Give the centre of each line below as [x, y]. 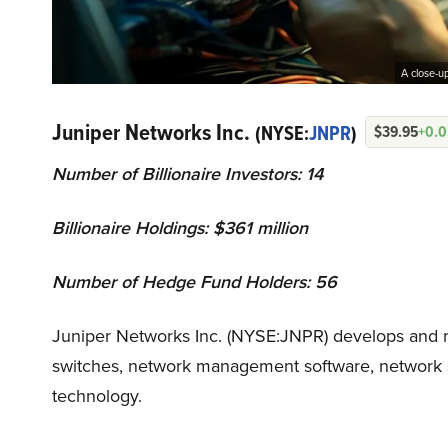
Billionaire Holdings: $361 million [180, 228]
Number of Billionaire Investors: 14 [187, 174]
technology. [97, 396]
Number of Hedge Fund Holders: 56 [194, 282]
